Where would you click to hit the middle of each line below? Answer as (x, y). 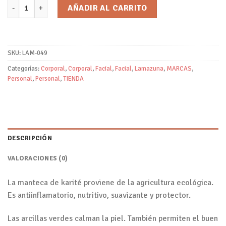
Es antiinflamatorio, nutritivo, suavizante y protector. (99, 195)
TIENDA (73, 79)
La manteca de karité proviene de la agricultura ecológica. (110, 182)
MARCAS (179, 69)
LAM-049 (35, 53)
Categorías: (24, 69)
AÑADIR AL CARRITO (107, 8)
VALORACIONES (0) (38, 158)
